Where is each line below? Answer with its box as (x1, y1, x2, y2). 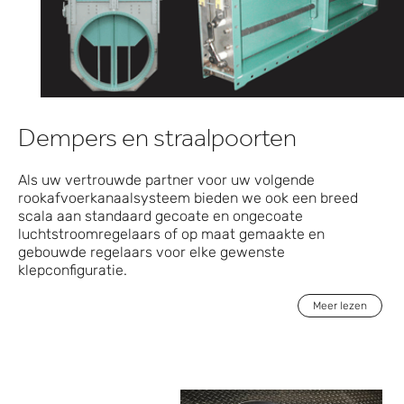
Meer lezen (313, 299, 367, 313)
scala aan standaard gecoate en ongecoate (18, 207, 303, 225)
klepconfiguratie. (18, 262, 127, 280)
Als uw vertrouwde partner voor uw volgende (18, 171, 315, 189)
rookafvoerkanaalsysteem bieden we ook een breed (18, 189, 358, 207)
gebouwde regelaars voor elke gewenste (18, 243, 285, 262)
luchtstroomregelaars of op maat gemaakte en (18, 225, 325, 243)
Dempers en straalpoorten (18, 129, 297, 155)
